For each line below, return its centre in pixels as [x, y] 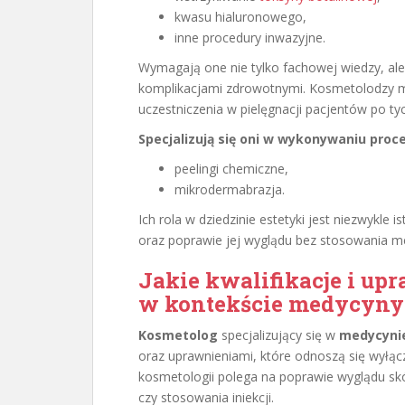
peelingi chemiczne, [231, 169]
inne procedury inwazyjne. [250, 38]
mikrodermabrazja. [230, 189]
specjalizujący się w [278, 335]
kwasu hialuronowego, [240, 17]
